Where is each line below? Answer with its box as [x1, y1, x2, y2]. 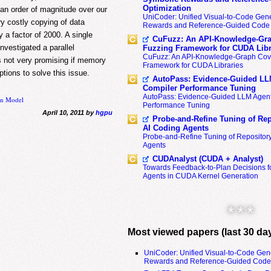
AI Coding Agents [142, 123, 209, 132]
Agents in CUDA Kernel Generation [142, 172, 258, 180]
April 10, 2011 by [42, 108, 96, 116]
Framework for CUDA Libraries [142, 61, 243, 70]
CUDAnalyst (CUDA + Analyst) [152, 154, 263, 163]
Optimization [142, 4, 191, 13]
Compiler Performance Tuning [142, 83, 256, 93]
